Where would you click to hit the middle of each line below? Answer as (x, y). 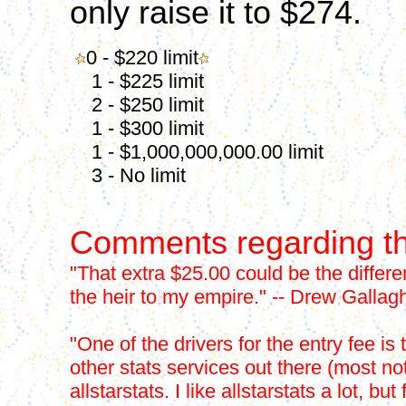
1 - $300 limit (137, 128)
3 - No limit (128, 175)
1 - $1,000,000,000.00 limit (197, 152)
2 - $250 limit (137, 105)
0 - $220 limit (142, 58)
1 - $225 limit (137, 81)
